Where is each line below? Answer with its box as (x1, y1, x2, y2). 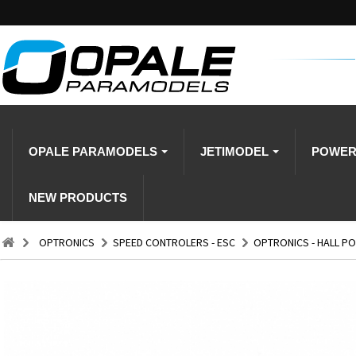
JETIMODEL (200, 145, 272, 158)
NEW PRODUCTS (29, 191, 127, 204)
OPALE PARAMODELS (29, 145, 161, 158)
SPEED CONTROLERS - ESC (113, 235, 235, 250)
